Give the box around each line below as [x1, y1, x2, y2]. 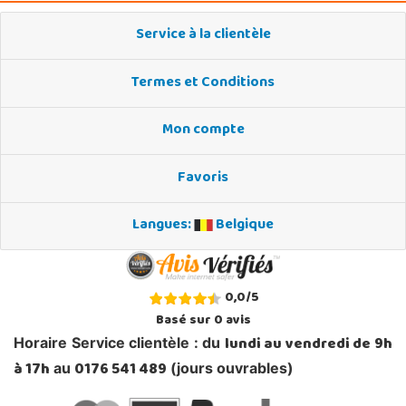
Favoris [178, 163, 228, 193]
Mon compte [161, 116, 245, 146]
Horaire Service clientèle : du [14, 333, 225, 353]
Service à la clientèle [135, 21, 271, 51]
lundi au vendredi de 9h [224, 331, 393, 361]
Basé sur [155, 308, 214, 335]
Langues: [132, 211, 195, 241]
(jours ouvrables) [167, 359, 294, 378]
